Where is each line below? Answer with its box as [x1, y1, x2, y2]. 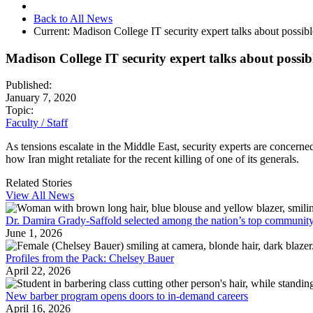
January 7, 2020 [6, 92, 76, 104]
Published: [6, 79, 52, 92]
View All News [6, 189, 74, 202]
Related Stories [6, 177, 72, 189]
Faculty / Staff [6, 117, 68, 129]
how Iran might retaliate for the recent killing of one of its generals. [6, 153, 299, 166]
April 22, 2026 [6, 265, 71, 277]
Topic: [6, 104, 34, 117]
